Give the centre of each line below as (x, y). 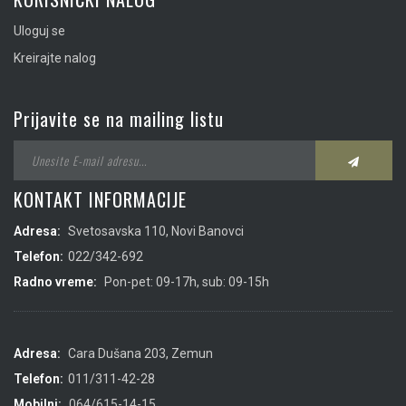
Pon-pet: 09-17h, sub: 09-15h (185, 282)
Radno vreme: (55, 282)
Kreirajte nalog (55, 58)
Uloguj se (39, 31)
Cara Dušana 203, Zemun (139, 354)
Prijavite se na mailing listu (119, 119)
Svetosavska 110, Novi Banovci (155, 232)
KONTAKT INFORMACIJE (100, 200)
